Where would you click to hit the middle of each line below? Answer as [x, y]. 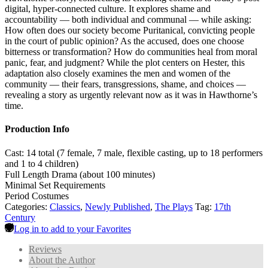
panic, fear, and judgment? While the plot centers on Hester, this [125, 63]
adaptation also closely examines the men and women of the [118, 74]
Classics [65, 206]
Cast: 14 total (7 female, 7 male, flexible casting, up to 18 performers [134, 153]
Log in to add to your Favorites [72, 229]
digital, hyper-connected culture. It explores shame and [108, 9]
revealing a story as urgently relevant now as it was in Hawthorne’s [131, 95]
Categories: [27, 206]
